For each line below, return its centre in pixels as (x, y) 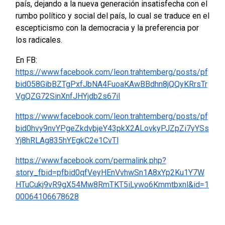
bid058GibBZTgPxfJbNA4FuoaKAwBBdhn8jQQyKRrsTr (111, 84)
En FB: (26, 60)
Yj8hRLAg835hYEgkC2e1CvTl (67, 141)
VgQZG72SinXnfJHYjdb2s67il (68, 96)
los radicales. (39, 40)
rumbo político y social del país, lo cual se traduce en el (112, 16)
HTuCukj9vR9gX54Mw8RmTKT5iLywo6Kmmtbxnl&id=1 (112, 185)
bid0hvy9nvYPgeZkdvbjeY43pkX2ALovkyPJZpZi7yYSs (112, 129)
